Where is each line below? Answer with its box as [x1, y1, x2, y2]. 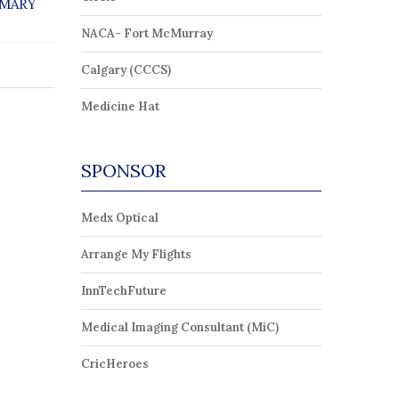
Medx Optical [81, 210, 159, 225]
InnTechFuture [81, 283, 167, 298]
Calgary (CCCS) [81, 62, 171, 77]
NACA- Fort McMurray [81, 26, 213, 41]
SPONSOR [81, 159, 166, 182]
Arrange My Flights [81, 247, 191, 262]
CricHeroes [81, 356, 149, 371]
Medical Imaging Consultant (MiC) [81, 320, 279, 335]
